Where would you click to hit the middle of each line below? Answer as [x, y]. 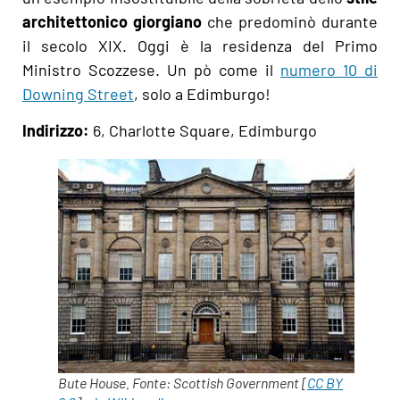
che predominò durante [290, 21]
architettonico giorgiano [112, 21]
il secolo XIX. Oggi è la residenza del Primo [200, 45]
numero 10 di [329, 69]
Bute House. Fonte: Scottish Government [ [183, 383]
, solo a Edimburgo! [202, 93]
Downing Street [78, 93]
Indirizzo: [56, 131]
